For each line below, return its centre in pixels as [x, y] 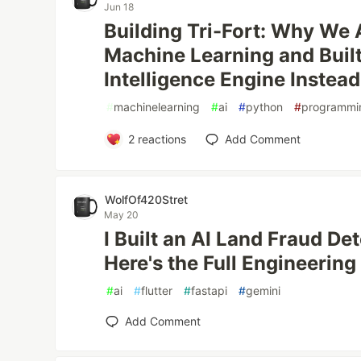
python [265, 107]
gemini [263, 290]
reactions [160, 139]
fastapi [210, 290]
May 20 [122, 215]
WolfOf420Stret [147, 199]
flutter [157, 290]
